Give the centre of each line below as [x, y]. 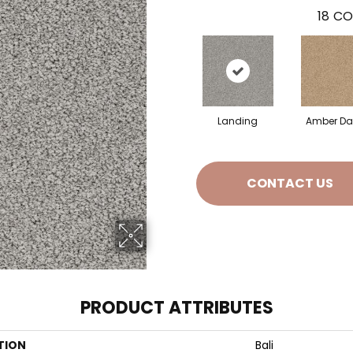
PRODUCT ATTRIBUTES [176, 308]
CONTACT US [290, 184]
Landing [238, 121]
